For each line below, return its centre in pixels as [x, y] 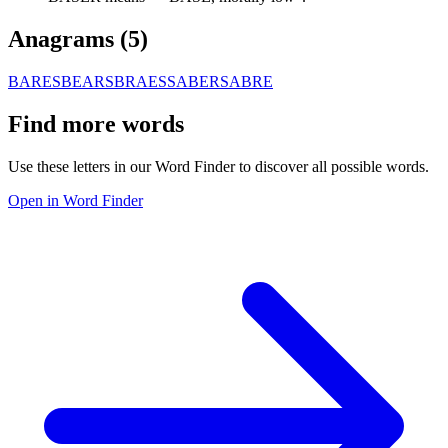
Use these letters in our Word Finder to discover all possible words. [218, 166]
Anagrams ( [68, 38]
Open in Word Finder [75, 200]
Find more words [96, 123]
